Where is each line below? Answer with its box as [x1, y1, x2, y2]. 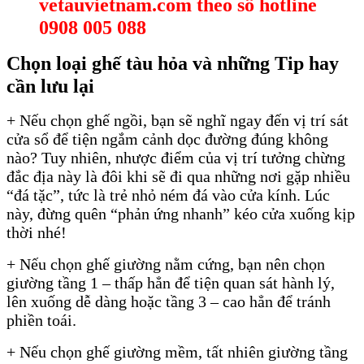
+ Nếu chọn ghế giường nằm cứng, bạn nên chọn [6, 254, 325, 273]
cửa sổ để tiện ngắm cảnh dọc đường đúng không [6, 129, 328, 148]
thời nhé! [6, 223, 71, 241]
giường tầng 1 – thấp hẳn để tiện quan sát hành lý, [6, 273, 335, 292]
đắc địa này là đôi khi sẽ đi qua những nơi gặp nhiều [6, 167, 350, 185]
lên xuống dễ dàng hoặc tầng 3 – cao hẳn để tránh [6, 292, 331, 310]
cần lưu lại [6, 76, 94, 97]
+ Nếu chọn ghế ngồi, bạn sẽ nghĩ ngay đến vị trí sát [6, 110, 349, 129]
